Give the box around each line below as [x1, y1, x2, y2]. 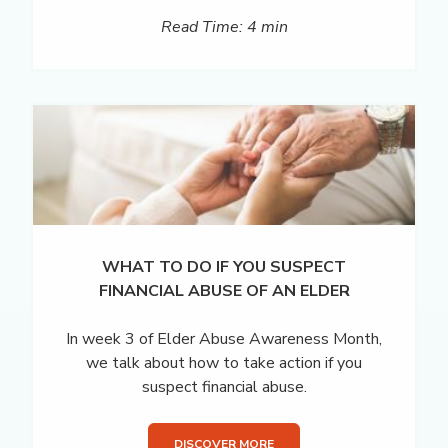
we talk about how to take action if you [86, 351, 362, 374]
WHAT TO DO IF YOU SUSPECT [102, 255, 346, 278]
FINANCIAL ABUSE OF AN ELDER [98, 279, 350, 302]
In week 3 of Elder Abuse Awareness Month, [66, 327, 382, 350]
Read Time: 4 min [160, 16, 288, 39]
